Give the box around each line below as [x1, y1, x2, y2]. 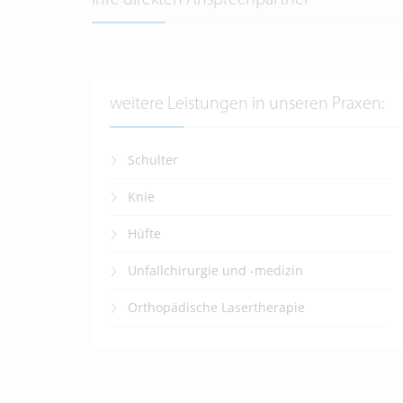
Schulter [128, 151, 178, 169]
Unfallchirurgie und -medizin [128, 262, 303, 280]
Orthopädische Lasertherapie [128, 299, 305, 317]
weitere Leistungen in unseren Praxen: [110, 95, 384, 114]
